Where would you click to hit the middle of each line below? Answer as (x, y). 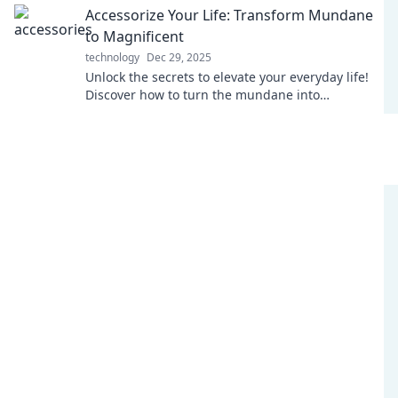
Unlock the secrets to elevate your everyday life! (227, 77)
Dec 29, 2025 (179, 57)
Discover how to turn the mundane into (203, 95)
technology (112, 57)
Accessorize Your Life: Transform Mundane (229, 15)
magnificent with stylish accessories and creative (231, 112)
